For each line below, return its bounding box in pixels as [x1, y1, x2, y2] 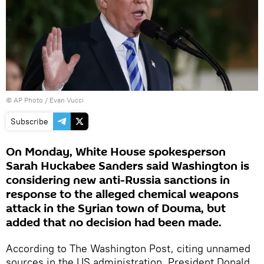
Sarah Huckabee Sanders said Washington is [6, 158, 249, 175]
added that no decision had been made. [6, 214, 222, 232]
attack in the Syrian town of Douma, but [6, 200, 226, 217]
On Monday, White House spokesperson [6, 144, 226, 161]
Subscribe [11, 116, 48, 127]
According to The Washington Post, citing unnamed [6, 242, 250, 256]
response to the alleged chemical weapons [6, 186, 239, 203]
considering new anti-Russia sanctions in [6, 172, 230, 189]
